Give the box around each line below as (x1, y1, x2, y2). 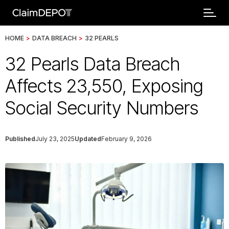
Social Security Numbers (5, 97, 198, 119)
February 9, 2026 (101, 135, 152, 143)
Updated (75, 135, 101, 143)
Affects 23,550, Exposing (5, 75, 203, 97)
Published (5, 135, 35, 143)
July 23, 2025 (35, 135, 75, 143)
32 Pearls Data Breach (5, 53, 180, 75)
